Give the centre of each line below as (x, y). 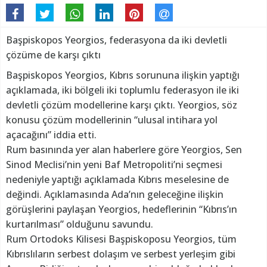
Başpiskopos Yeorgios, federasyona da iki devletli (117, 40)
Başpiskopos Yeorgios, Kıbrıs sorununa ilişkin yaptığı (123, 75)
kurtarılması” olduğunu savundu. (80, 224)
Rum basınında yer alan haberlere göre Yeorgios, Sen (124, 150)
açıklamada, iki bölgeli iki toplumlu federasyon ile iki (122, 90)
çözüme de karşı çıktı (53, 55)
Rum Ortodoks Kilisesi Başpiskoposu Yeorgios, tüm (121, 239)
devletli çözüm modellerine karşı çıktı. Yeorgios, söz (122, 105)
